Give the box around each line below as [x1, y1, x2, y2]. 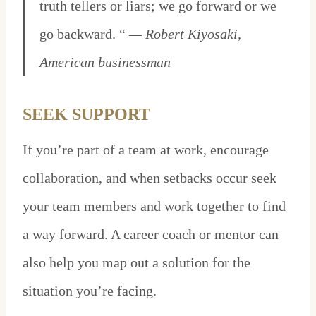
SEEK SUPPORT [23, 105, 154, 124]
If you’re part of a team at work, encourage [23, 142, 269, 158]
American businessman [39, 54, 171, 71]
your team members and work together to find [23, 198, 286, 214]
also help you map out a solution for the [23, 255, 250, 271]
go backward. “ [39, 26, 129, 42]
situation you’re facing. [23, 283, 157, 299]
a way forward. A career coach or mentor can [23, 226, 279, 243]
